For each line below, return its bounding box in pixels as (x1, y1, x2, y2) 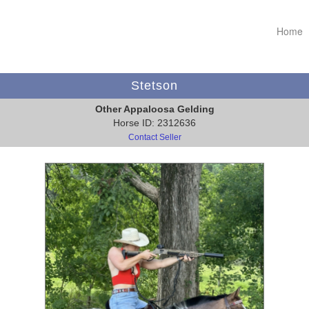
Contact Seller (128, 132, 181, 143)
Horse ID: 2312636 (113, 117, 196, 129)
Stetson (131, 79, 178, 93)
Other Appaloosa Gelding (94, 103, 215, 115)
